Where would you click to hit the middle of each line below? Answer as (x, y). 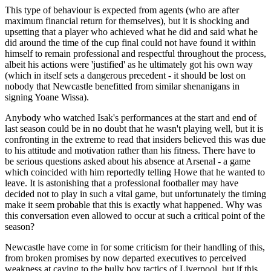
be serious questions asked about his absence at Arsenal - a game (128, 161)
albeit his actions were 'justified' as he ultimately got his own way (129, 64)
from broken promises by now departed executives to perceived (126, 258)
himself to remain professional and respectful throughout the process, (135, 53)
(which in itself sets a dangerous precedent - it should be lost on (125, 75)
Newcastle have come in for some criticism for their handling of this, (135, 247)
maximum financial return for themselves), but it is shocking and (127, 21)
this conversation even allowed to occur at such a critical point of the (135, 215)
